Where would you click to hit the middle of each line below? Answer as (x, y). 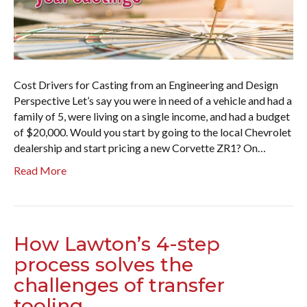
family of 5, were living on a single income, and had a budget (152, 116)
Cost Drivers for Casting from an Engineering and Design (146, 85)
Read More (40, 171)
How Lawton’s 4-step (117, 244)
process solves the (103, 265)
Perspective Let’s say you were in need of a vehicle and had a (153, 101)
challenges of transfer (119, 285)
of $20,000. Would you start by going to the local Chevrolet (152, 132)
